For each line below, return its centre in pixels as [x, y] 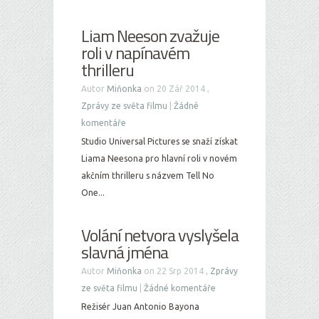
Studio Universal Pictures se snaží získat [159, 141]
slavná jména [125, 252]
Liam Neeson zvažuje [150, 36]
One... [93, 193]
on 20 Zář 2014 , [176, 89]
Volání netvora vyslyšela [160, 235]
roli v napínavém [135, 53]
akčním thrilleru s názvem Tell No [148, 176]
